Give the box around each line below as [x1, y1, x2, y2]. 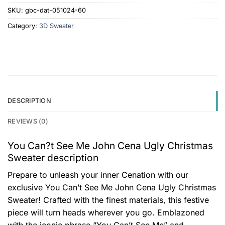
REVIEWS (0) [8, 118, 48, 126]
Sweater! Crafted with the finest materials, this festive [8, 194, 209, 205]
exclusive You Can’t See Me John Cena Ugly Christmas [8, 182, 216, 192]
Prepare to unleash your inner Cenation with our [8, 169, 188, 180]
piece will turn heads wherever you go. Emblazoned [8, 207, 204, 217]
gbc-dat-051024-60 [25, 7, 86, 15]
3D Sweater [39, 22, 74, 30]
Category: [8, 22, 39, 30]
